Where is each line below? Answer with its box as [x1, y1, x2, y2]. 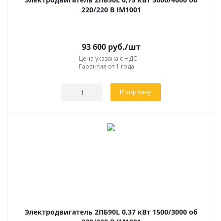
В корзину [120, 87, 151, 96]
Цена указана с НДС [79, 54, 137, 63]
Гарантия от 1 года [79, 62, 134, 71]
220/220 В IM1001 [81, 4, 141, 14]
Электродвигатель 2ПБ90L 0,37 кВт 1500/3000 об [24, 207, 198, 217]
